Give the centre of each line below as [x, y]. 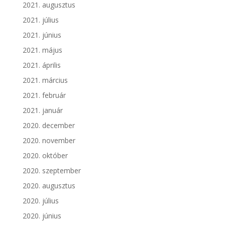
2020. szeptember [51, 171]
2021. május [42, 50]
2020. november [49, 141]
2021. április [41, 65]
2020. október [45, 156]
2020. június [42, 216]
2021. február [44, 95]
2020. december [48, 126]
